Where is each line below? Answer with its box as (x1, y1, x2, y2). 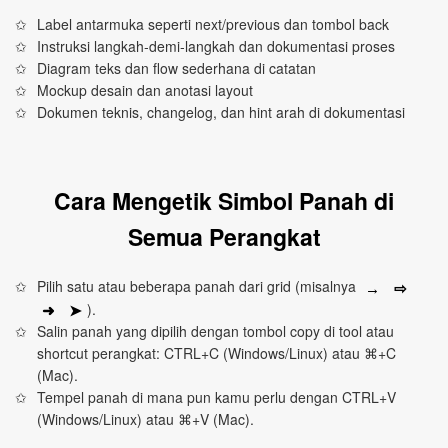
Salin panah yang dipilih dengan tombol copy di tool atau (37, 320, 395, 341)
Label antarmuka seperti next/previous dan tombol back (37, 14, 390, 35)
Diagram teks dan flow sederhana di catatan (37, 58, 317, 79)
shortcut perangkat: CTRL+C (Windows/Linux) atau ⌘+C (37, 342, 397, 363)
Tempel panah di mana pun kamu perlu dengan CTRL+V (37, 386, 397, 407)
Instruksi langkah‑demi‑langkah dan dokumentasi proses (37, 36, 396, 57)
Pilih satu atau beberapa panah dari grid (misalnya (37, 276, 361, 297)
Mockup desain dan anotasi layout (37, 80, 254, 101)
